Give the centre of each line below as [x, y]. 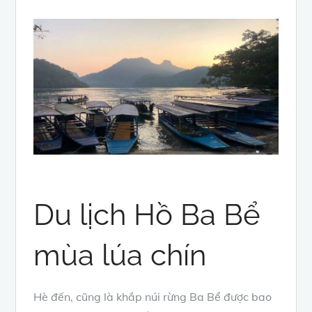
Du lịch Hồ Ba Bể [147, 215]
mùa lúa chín [120, 256]
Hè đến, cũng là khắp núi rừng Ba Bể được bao [153, 297]
